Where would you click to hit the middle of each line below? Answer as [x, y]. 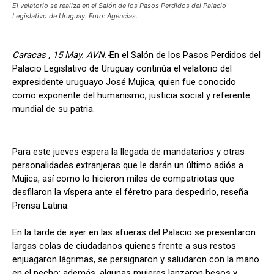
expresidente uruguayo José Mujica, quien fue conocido [124, 82]
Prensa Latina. [41, 206]
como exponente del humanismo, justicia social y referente [131, 96]
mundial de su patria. [54, 109]
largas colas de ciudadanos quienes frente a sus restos [124, 246]
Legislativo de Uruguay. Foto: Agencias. [75, 16]
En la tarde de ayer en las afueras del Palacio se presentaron [134, 233]
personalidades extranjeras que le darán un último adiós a [128, 165]
